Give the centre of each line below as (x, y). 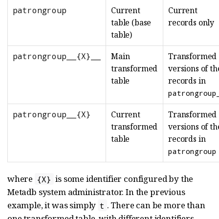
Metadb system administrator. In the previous (96, 192)
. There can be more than (156, 205)
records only (191, 23)
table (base (131, 23)
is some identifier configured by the (123, 179)
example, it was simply (53, 205)
